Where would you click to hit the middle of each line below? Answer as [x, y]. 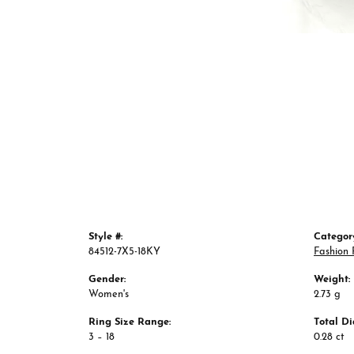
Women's [109, 295]
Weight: [332, 280]
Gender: [107, 280]
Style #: [105, 237]
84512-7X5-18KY [124, 252]
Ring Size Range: [130, 322]
